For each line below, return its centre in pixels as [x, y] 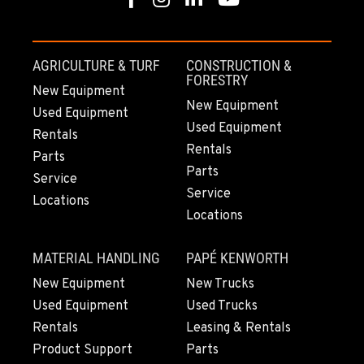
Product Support [82, 351]
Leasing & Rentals [238, 329]
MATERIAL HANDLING [96, 258]
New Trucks [220, 285]
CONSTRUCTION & [239, 66]
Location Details [84, 15]
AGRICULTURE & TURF [96, 66]
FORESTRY [217, 80]
